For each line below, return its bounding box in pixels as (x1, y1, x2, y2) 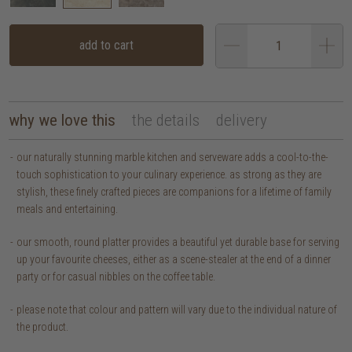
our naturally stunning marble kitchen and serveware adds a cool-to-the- (16, 150, 329, 163)
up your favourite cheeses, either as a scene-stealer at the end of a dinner (16, 252, 332, 266)
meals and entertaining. (16, 202, 119, 215)
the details (132, 110, 200, 130)
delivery (216, 110, 268, 130)
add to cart (79, 37, 134, 53)
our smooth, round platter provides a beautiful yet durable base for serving (16, 235, 340, 248)
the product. (16, 320, 69, 333)
